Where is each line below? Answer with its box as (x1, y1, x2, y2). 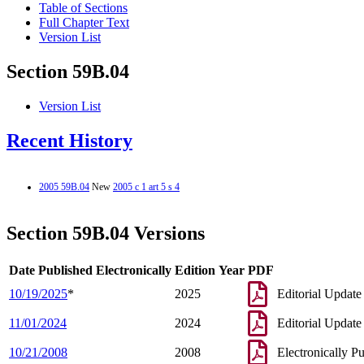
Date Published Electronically (9, 262, 171, 277)
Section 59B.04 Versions (6, 222, 205, 244)
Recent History (6, 130, 132, 152)
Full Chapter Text (39, 15, 129, 30)
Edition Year (175, 262, 245, 277)
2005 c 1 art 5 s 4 (113, 180, 180, 193)
